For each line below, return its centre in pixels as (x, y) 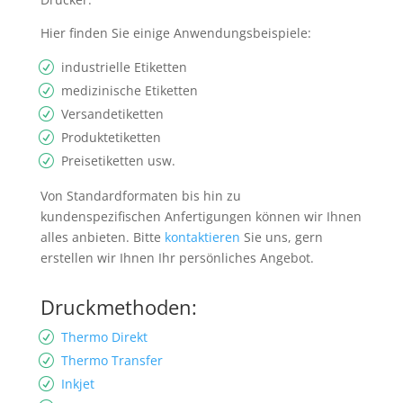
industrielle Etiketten (125, 67)
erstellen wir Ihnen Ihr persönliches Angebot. (177, 257)
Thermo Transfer (112, 360)
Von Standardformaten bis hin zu (140, 195)
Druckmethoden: (118, 306)
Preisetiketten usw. (119, 160)
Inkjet (78, 383)
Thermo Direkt (105, 336)
